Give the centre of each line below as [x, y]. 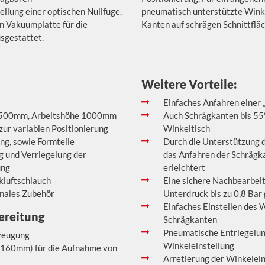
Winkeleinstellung [199, 245]
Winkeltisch [187, 128]
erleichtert [184, 167]
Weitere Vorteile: [189, 84]
